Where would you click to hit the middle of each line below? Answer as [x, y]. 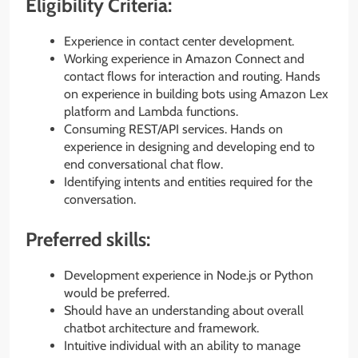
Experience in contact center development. [179, 41]
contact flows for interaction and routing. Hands [192, 76]
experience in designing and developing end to [189, 146]
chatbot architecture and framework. [161, 328]
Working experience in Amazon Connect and [184, 58]
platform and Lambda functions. [151, 111]
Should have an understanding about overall [184, 310]
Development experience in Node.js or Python [189, 275]
